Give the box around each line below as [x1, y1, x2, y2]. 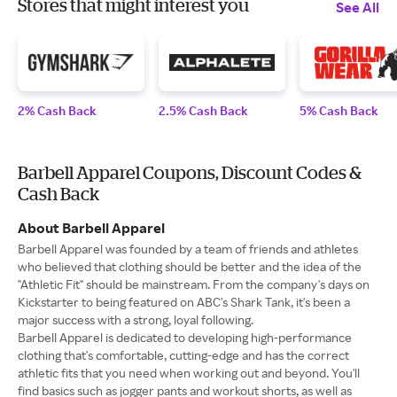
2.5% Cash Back [159, 102, 248, 118]
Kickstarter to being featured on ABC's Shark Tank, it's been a [18, 293, 350, 309]
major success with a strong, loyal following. [18, 311, 253, 327]
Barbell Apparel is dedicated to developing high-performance [18, 329, 352, 345]
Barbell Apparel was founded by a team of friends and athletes [18, 240, 358, 256]
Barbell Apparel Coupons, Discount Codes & [18, 161, 362, 183]
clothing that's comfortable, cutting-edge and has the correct [18, 346, 349, 362]
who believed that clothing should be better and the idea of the [18, 258, 362, 274]
